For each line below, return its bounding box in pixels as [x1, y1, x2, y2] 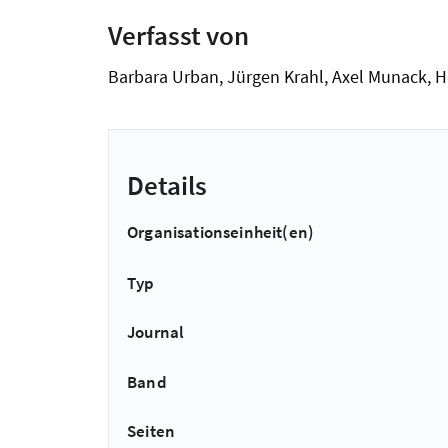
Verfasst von [108, 17, 249, 52]
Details [127, 168, 207, 203]
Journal [127, 321, 185, 344]
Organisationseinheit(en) [127, 221, 315, 244]
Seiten [127, 419, 176, 442]
